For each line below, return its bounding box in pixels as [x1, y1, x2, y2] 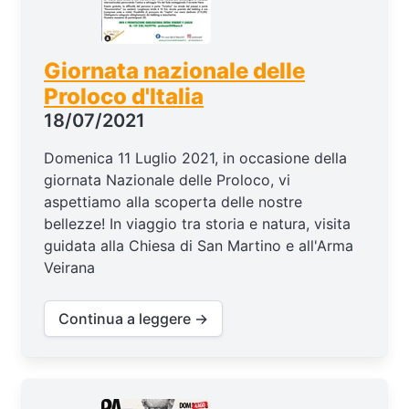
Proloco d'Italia [44, 82, 204, 110]
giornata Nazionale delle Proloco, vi [44, 170, 290, 189]
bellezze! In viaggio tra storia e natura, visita [44, 214, 351, 233]
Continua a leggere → [58, 309, 208, 328]
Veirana [44, 257, 95, 277]
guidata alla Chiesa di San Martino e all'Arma [44, 236, 353, 255]
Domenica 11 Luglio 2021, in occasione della [44, 148, 347, 167]
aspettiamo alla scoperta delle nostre [44, 192, 302, 211]
